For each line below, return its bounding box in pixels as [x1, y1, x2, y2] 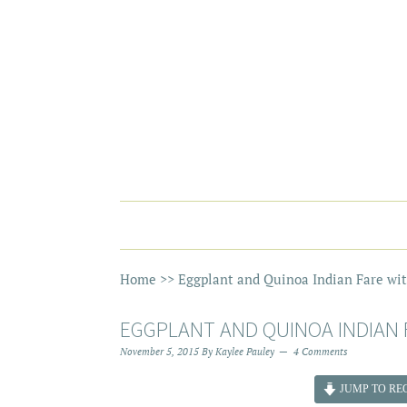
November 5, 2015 [120, 345, 199, 358]
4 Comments [293, 345, 348, 358]
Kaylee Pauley [215, 345, 274, 358]
